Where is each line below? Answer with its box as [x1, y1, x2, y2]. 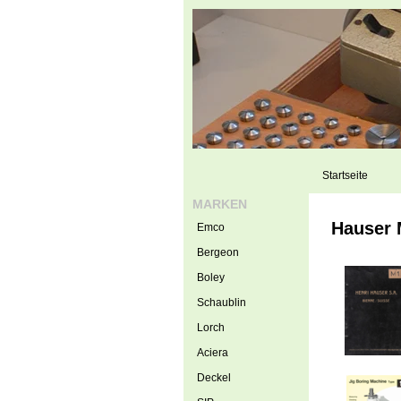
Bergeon [196, 246, 239, 259]
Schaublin [196, 296, 246, 309]
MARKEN [192, 197, 247, 211]
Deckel [196, 371, 231, 384]
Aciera [196, 346, 228, 359]
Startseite [321, 169, 368, 182]
